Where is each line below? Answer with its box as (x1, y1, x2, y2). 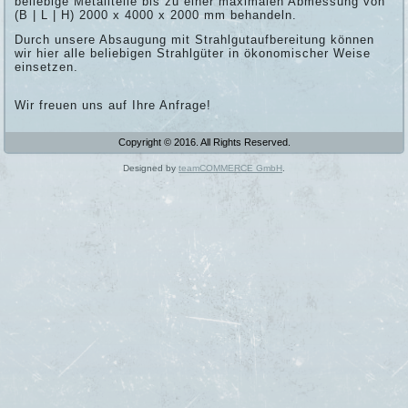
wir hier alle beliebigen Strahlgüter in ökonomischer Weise (15, 46, 372, 60)
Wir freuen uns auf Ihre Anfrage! (15, 98, 212, 112)
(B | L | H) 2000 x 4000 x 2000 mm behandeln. (15, 8, 298, 22)
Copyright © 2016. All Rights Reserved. (117, 137, 291, 148)
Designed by (123, 163, 178, 173)
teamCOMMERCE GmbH (178, 163, 282, 173)
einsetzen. (15, 60, 79, 74)
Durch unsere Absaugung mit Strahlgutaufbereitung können (15, 33, 375, 46)
